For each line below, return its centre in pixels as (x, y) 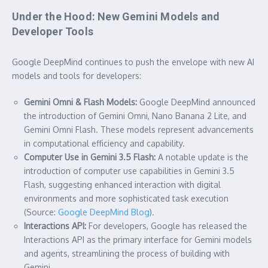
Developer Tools (53, 31)
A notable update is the (202, 157)
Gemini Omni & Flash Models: (80, 102)
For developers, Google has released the (167, 226)
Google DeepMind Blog (104, 212)
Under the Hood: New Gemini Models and (116, 16)
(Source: (41, 212)
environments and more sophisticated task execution (126, 198)
